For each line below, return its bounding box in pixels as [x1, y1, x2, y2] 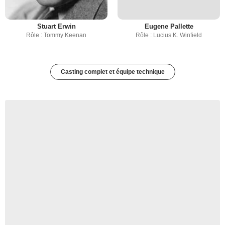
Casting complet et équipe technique [60, 68, 165, 75]
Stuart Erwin [37, 23, 76, 30]
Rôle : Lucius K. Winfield [136, 32, 202, 39]
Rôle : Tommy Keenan [26, 32, 86, 39]
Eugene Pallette [144, 23, 193, 30]
